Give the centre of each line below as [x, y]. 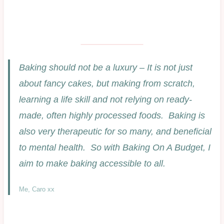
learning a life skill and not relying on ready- [105, 100]
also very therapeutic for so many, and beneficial [115, 132]
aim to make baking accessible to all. [93, 164]
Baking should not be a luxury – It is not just [105, 68]
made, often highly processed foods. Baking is [112, 116]
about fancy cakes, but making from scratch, [107, 84]
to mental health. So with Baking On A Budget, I [114, 148]
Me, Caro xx [36, 189]
